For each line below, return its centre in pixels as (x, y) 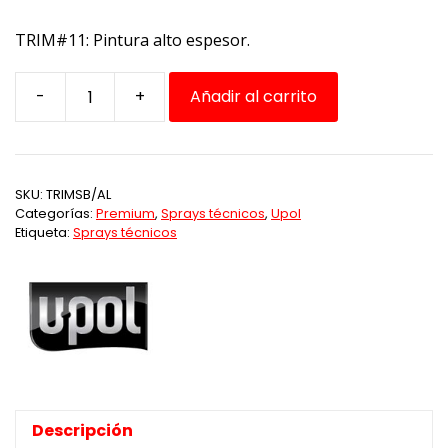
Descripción (82, 430)
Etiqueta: (44, 233)
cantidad (198, 203)
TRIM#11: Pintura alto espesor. (132, 40)
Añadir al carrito (253, 97)
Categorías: (55, 214)
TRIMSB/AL (78, 195)
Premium (125, 214)
